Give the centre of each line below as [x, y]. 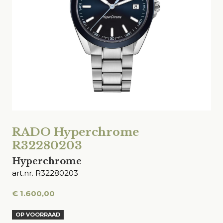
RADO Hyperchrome [75, 132]
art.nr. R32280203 [45, 173]
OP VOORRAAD [38, 215]
